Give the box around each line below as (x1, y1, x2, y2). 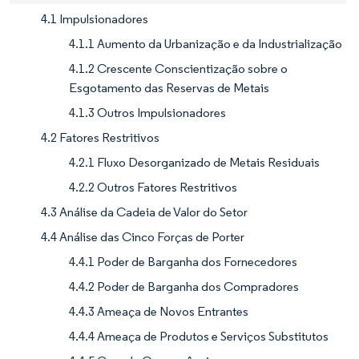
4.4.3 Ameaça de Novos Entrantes (69, 303, 248, 319)
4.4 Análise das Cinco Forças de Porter (41, 228, 244, 244)
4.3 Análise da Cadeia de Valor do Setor (41, 204, 248, 220)
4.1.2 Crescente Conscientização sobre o (69, 60, 288, 76)
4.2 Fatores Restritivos (41, 129, 159, 145)
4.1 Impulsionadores (41, 10, 148, 26)
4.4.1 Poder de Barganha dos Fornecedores (69, 253, 297, 269)
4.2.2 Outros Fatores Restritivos (69, 179, 237, 195)
